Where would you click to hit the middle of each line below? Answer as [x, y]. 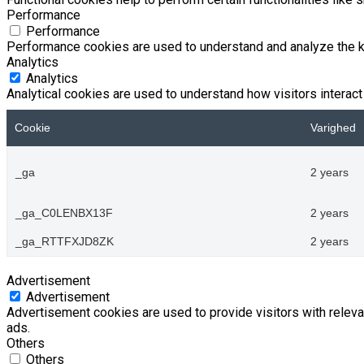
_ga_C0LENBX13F [64, 214]
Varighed [333, 128]
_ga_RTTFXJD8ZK [65, 242]
